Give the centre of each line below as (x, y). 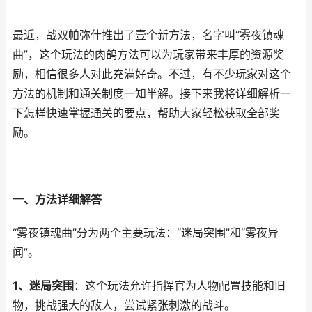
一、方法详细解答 (57, 200)
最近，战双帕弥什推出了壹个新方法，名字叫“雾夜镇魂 (148, 35)
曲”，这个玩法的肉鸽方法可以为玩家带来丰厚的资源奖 (148, 55)
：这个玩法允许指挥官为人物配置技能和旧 (180, 286)
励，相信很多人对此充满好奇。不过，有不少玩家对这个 (152, 74)
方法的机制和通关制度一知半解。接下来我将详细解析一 (152, 94)
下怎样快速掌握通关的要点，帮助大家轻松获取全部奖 (146, 113)
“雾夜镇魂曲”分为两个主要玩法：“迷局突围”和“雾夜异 (146, 233)
